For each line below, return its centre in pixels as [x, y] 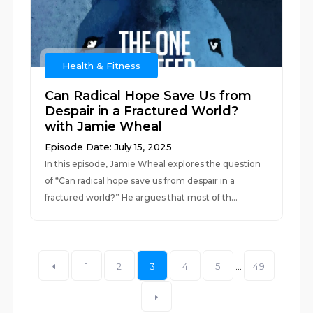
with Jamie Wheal [104, 126]
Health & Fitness [102, 66]
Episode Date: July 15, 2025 [109, 147]
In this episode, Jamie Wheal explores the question [153, 164]
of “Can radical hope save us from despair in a [140, 181]
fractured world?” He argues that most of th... [141, 197]
